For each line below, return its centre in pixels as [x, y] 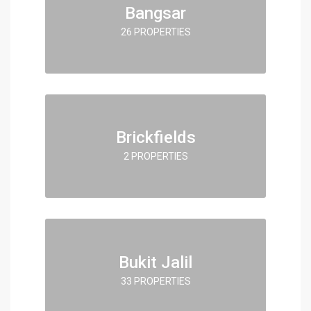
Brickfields [155, 137]
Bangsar [155, 13]
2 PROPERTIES [155, 156]
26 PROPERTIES [155, 32]
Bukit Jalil [155, 262]
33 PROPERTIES [155, 280]
